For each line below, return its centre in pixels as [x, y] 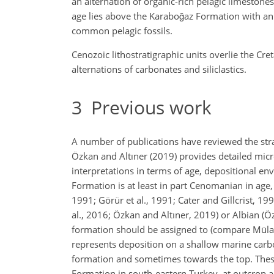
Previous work [147, 107]
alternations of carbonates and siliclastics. [159, 69]
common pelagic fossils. [122, 30]
